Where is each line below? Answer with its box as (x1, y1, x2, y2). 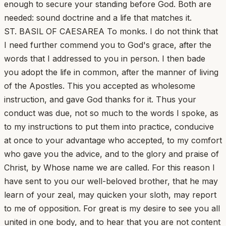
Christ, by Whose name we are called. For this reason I (4, 162, 215, 173)
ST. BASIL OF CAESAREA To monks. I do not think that (4, 26, 218, 36)
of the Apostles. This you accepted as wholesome (4, 80, 195, 91)
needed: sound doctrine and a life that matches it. (4, 12, 192, 23)
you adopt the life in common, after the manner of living (4, 67, 218, 77)
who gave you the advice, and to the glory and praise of (4, 148, 219, 159)
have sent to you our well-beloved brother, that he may (4, 176, 218, 186)
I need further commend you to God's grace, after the (4, 39, 211, 50)
